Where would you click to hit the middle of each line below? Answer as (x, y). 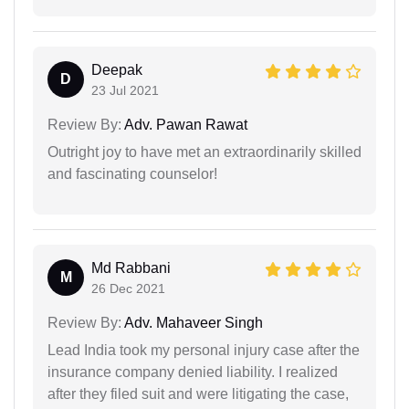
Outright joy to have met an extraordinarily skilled (204, 152)
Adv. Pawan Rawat (184, 125)
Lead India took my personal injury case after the (204, 351)
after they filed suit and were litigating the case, (198, 394)
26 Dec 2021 (128, 289)
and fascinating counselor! (132, 174)
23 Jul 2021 (125, 91)
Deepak (117, 70)
